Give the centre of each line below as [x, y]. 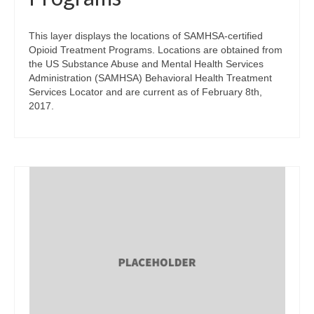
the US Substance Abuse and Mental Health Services [146, 63]
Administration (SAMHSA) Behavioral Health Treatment [150, 77]
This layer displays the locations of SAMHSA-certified [146, 35]
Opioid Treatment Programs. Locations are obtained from [156, 49]
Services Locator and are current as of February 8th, [145, 91]
